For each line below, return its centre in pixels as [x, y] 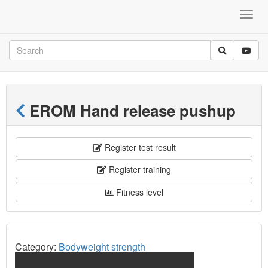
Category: [37, 246]
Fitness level [138, 192]
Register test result [139, 147]
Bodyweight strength [102, 246]
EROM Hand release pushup [130, 110]
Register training [139, 169]
